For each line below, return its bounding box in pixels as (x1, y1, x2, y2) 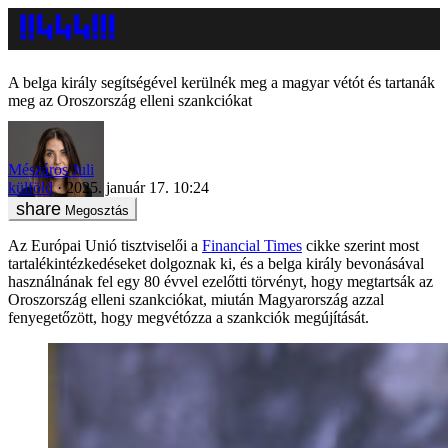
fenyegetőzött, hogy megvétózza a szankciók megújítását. (8, 308, 369, 326)
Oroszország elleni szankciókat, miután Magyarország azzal (8, 290, 384, 308)
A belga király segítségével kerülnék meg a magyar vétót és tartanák (8, 74, 435, 91)
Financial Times (202, 236, 302, 254)
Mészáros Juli (8, 160, 94, 178)
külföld (8, 178, 53, 196)
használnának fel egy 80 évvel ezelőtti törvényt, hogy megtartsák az (8, 272, 433, 290)
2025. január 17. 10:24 (66, 178, 209, 196)
